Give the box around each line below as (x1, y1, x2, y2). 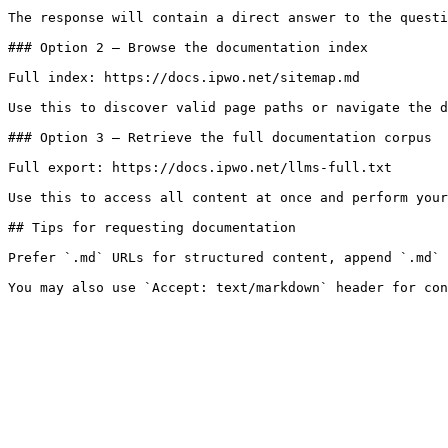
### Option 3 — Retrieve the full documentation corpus (8, 130, 432, 145)
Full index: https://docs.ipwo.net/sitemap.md (8, 70, 360, 85)
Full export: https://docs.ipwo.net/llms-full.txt (8, 160, 392, 175)
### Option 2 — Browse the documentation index (8, 40, 368, 55)
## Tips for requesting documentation (8, 220, 296, 235)
